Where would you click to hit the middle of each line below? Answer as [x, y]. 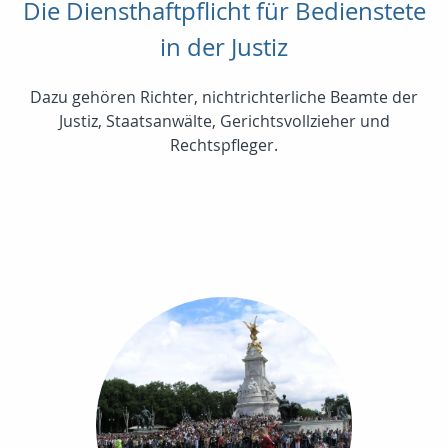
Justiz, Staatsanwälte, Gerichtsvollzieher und [224, 120]
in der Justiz [224, 46]
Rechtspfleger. [224, 144]
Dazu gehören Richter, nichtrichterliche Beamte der [224, 96]
